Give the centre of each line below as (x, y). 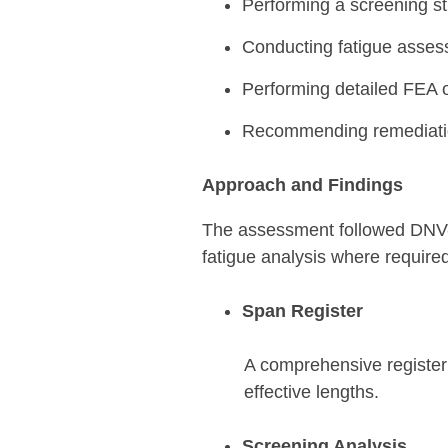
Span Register (302, 311)
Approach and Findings (302, 185)
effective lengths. (311, 392)
